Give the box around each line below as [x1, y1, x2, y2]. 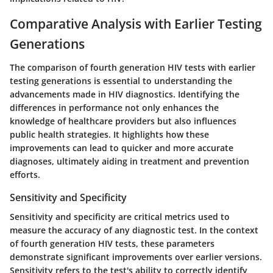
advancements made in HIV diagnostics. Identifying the [10, 88, 239, 100]
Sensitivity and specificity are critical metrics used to [10, 211, 230, 222]
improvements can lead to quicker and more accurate [10, 141, 233, 154]
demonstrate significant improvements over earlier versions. [10, 251, 262, 263]
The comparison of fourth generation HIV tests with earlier [10, 61, 255, 73]
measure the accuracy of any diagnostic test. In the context [10, 224, 258, 236]
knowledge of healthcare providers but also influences [10, 115, 236, 127]
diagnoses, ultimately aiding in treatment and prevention [10, 155, 249, 167]
